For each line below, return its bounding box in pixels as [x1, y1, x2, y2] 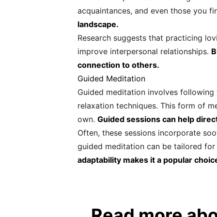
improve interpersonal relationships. [77, 46, 211, 56]
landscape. [77, 19, 119, 29]
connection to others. [77, 60, 159, 70]
